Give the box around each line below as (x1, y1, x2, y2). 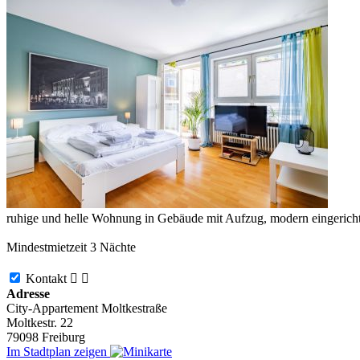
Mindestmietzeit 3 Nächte (6, 239, 136, 254)
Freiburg (42, 329, 85, 344)
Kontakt (26, 271, 70, 285)
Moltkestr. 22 (6, 315, 73, 329)
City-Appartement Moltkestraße (6, 301, 167, 315)
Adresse (6, 286, 50, 301)
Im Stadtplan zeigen (6, 344, 110, 358)
